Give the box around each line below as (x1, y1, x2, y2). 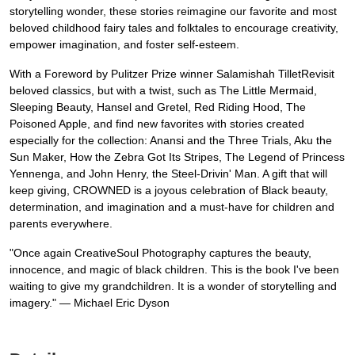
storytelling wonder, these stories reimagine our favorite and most (10, 5, 337, 18)
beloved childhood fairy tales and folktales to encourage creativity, (10, 21, 338, 35)
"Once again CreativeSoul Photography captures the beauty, (10, 246, 311, 260)
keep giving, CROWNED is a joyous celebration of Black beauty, (10, 184, 328, 197)
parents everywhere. (10, 217, 113, 231)
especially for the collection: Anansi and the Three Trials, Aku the (10, 134, 332, 147)
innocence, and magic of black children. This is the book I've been (10, 263, 339, 277)
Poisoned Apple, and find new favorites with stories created (10, 117, 304, 131)
